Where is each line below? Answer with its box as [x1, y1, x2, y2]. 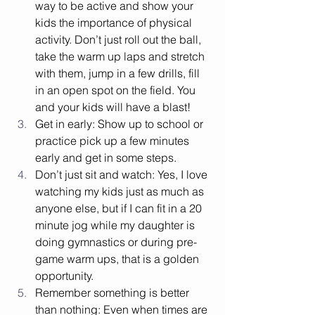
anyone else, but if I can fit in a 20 [35, 201, 205, 216]
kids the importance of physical [35, 15, 195, 30]
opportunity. [35, 269, 96, 283]
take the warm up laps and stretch [35, 49, 207, 64]
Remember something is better [35, 285, 192, 300]
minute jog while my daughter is [35, 218, 198, 233]
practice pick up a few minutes [35, 134, 192, 148]
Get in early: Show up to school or [35, 117, 206, 131]
